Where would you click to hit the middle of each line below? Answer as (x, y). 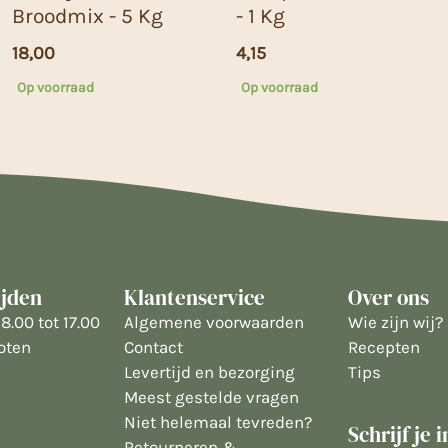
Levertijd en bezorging (209, 371)
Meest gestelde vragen (211, 396)
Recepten (384, 346)
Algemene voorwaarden (214, 321)
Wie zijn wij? (395, 321)
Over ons (388, 297)
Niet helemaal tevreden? (218, 421)
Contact (153, 346)
